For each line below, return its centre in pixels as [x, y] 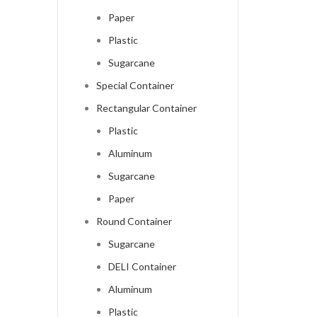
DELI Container [142, 267]
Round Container [134, 221]
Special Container [135, 86]
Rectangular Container [146, 108]
